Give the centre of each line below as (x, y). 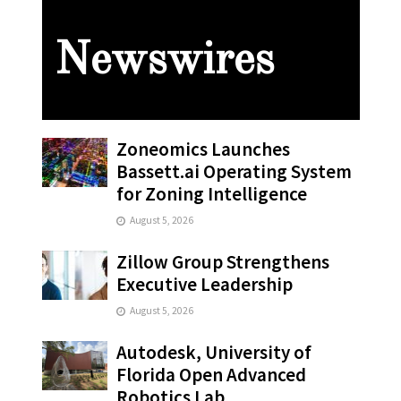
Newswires (164, 61)
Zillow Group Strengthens (223, 262)
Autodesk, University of (214, 353)
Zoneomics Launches (204, 149)
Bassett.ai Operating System (235, 172)
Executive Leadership (205, 285)
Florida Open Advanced (212, 375)
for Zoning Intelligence (212, 194)
